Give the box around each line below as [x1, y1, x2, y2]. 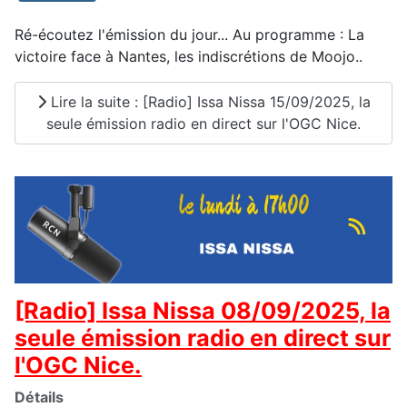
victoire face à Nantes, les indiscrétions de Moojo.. [15, 46, 362, 65]
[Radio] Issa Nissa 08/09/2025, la [15, 297, 391, 325]
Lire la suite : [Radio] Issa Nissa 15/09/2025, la [45, 93, 371, 112]
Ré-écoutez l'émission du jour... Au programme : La [15, 25, 364, 44]
